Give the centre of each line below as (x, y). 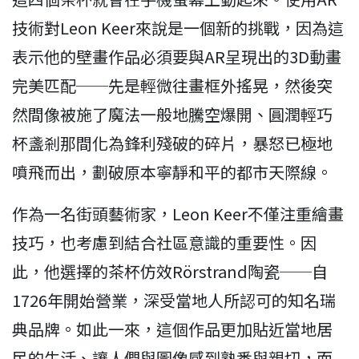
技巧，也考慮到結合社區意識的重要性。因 (164, 243)
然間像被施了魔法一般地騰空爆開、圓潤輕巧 (172, 115)
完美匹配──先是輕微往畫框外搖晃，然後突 (172, 86)
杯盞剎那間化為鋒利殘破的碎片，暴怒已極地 (172, 143)
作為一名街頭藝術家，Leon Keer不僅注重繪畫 (178, 214)
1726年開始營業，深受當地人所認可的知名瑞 (174, 301)
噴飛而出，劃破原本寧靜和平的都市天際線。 (172, 172)
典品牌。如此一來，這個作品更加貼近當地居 (172, 329)
